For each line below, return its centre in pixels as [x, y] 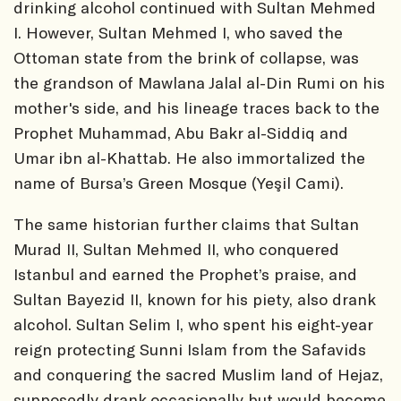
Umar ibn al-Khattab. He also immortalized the [189, 157]
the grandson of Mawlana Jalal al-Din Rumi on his [199, 82]
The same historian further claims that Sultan [186, 223]
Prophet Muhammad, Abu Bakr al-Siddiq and [181, 132]
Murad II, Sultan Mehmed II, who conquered [176, 248]
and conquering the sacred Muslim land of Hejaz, [198, 374]
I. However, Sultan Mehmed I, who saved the [178, 32]
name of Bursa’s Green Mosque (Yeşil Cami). [179, 182]
